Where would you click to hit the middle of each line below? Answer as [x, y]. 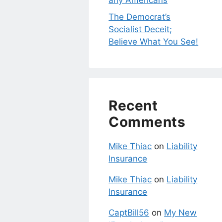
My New [181, 212]
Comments [147, 122]
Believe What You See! [154, 41]
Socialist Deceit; [140, 29]
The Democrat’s [140, 17]
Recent [133, 105]
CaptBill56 [129, 212]
